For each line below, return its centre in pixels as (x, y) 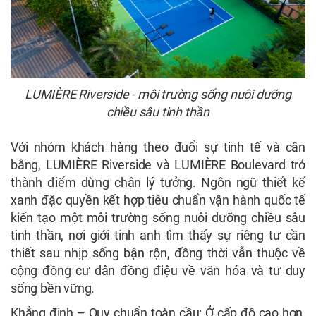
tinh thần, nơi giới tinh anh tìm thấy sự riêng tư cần (158, 235)
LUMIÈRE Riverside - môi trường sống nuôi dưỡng (158, 94)
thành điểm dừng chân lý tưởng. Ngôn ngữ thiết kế (158, 182)
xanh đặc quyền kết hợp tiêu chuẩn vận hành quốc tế (158, 200)
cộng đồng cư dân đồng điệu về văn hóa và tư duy (158, 270)
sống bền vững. (53, 288)
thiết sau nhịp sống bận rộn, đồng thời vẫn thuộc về (158, 253)
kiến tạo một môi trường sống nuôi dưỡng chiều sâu (158, 217)
